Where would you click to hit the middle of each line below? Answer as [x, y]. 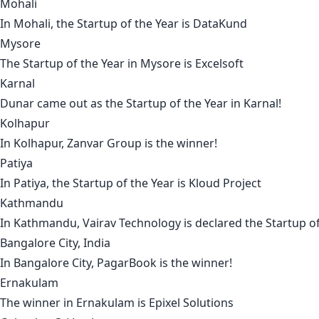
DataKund [220, 24]
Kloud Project [225, 183]
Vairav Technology [132, 223]
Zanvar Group [104, 143]
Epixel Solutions [191, 303]
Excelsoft [219, 64]
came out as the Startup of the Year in [139, 104]
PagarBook [127, 263]
